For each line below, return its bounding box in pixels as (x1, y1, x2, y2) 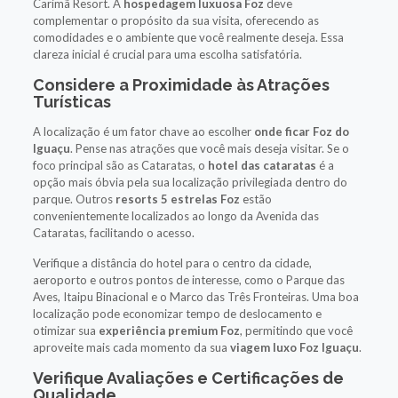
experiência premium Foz (98, 322, 240, 338)
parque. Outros (32, 191, 115, 206)
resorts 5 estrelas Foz (115, 191, 240, 206)
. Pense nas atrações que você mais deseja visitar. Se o (69, 140, 349, 155)
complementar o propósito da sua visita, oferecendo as (32, 12, 319, 28)
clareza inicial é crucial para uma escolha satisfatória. (32, 46, 302, 61)
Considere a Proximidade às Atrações (32, 75, 330, 94)
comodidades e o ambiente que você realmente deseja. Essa (32, 29, 344, 44)
